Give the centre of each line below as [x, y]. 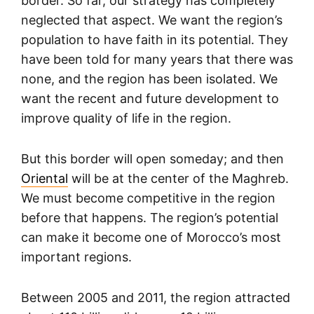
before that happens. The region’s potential [150, 218]
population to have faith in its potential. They [155, 40]
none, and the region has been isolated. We [149, 79]
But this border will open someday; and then [152, 159]
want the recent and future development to [150, 99]
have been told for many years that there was [157, 60]
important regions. [76, 257]
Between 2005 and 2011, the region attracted [156, 298]
